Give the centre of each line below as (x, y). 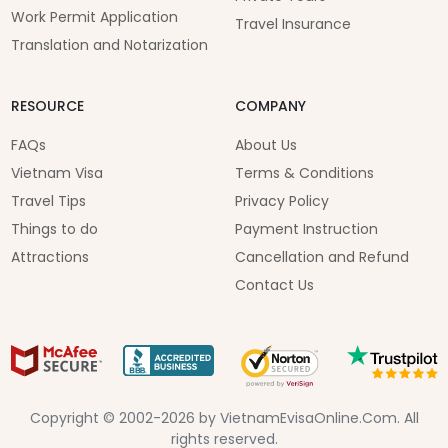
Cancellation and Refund (321, 257)
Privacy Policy (281, 201)
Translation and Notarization (109, 45)
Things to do (54, 229)
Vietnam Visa (56, 173)
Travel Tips (48, 201)
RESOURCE (47, 106)
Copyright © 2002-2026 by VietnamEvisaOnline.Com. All (224, 418)
